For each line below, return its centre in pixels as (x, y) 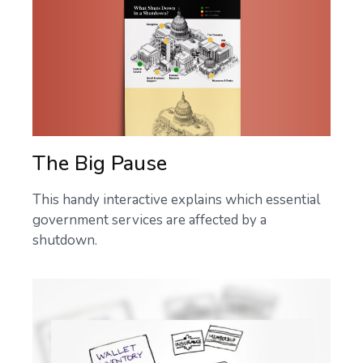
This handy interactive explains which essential (176, 200)
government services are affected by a (149, 220)
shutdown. (65, 241)
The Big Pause (100, 164)
